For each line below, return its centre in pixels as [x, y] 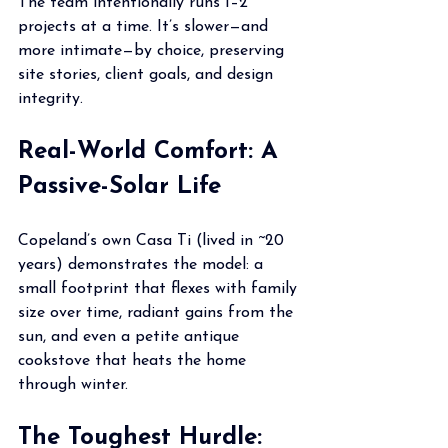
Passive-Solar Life [119, 186]
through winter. [73, 384]
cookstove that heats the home [134, 360]
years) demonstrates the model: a [143, 264]
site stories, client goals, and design [148, 74]
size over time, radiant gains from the [158, 312]
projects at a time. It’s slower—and [145, 26]
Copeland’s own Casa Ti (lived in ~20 [153, 240]
